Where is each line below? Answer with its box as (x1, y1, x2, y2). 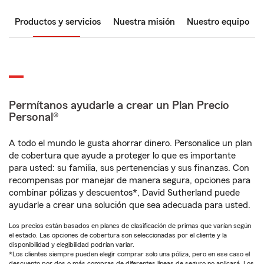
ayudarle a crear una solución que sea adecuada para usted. (9, 200, 250, 210)
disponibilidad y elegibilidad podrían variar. (9, 241, 134, 248)
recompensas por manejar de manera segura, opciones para (9, 176, 250, 185)
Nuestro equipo (187, 17, 249, 27)
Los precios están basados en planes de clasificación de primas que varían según (9, 222, 251, 229)
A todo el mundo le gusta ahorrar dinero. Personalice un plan (9, 138, 252, 148)
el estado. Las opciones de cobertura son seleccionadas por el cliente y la (9, 232, 227, 239)
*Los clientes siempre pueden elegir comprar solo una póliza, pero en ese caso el (9, 250, 250, 258)
